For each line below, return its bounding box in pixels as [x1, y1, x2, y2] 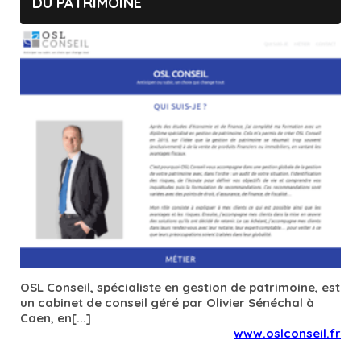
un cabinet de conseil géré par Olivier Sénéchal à [20, 295, 314, 311]
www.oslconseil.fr [234, 326, 341, 342]
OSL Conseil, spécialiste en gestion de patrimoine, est [20, 280, 340, 296]
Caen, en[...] [20, 310, 91, 326]
